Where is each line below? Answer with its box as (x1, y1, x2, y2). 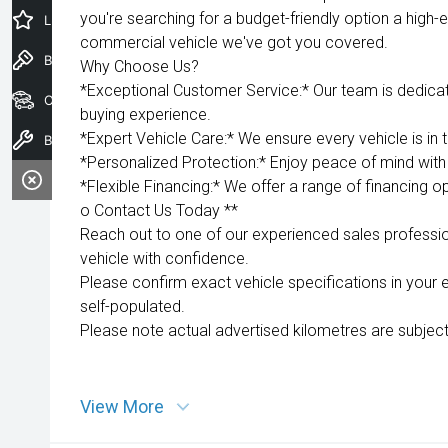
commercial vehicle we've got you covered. (80, 33, 388, 52)
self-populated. (80, 297, 185, 316)
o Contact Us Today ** (80, 201, 238, 220)
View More (80, 396, 164, 417)
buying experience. (80, 105, 211, 124)
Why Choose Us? (80, 57, 199, 76)
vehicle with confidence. (80, 249, 249, 268)
